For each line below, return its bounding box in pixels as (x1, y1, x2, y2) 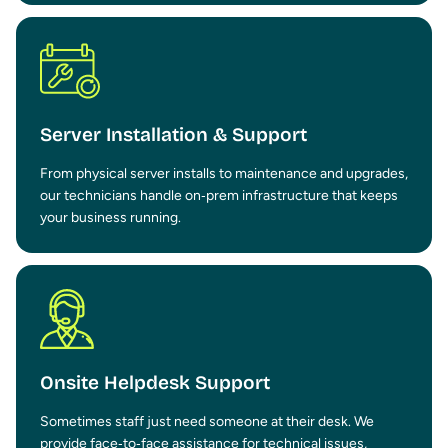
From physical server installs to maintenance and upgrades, (40, 165, 408, 183)
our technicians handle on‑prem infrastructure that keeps (40, 187, 398, 205)
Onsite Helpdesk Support (40, 371, 270, 395)
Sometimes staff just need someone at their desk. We (40, 413, 374, 431)
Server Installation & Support (40, 123, 307, 147)
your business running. (40, 209, 181, 227)
